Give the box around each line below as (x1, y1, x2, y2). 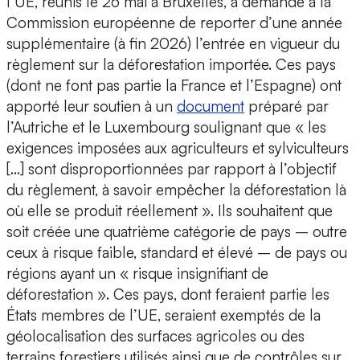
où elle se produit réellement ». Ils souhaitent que (6, 201, 333, 221)
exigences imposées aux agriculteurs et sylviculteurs (6, 138, 349, 158)
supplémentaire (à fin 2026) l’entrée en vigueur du (6, 34, 340, 54)
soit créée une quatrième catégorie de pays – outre (6, 222, 347, 242)
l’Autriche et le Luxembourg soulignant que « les (6, 117, 326, 137)
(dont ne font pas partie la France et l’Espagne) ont (6, 76, 342, 96)
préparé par (244, 96, 329, 117)
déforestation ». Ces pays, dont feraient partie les (6, 284, 329, 305)
